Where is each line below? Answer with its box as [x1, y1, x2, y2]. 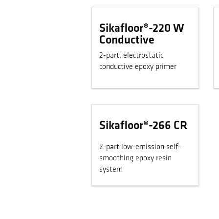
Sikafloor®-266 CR [99, 120, 188, 132]
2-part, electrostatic [99, 51, 163, 60]
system [99, 166, 123, 174]
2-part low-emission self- [99, 143, 181, 152]
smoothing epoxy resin [99, 154, 156, 163]
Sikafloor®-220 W [99, 22, 184, 35]
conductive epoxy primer [155, 63, 176, 71]
